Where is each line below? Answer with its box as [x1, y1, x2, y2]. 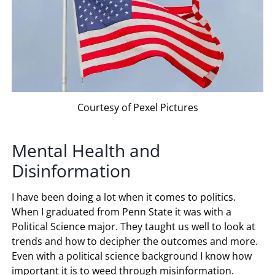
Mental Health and [12, 139, 161, 163]
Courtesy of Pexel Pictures [77, 101, 198, 115]
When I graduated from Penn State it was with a [12, 205, 232, 219]
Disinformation [12, 159, 131, 183]
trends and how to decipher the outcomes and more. [12, 234, 258, 249]
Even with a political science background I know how [12, 249, 252, 263]
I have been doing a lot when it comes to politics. [12, 190, 236, 204]
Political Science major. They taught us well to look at [12, 220, 256, 234]
